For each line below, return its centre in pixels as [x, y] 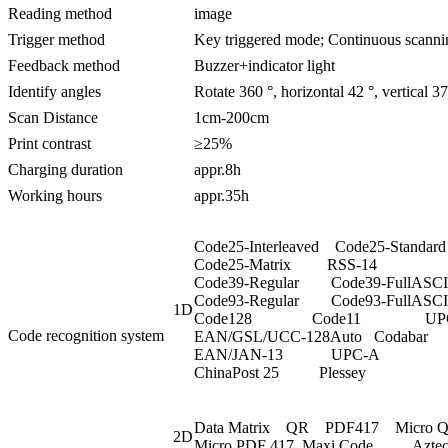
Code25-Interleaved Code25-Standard [320, 246]
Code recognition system [86, 335]
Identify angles [54, 91]
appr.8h [217, 169]
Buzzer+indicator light [264, 65]
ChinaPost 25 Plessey [280, 372]
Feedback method [64, 65]
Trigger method [56, 39]
